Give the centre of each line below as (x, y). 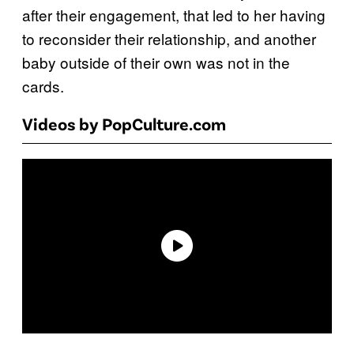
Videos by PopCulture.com (124, 124)
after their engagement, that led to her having (174, 15)
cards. (43, 86)
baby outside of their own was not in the (156, 62)
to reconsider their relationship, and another (169, 39)
